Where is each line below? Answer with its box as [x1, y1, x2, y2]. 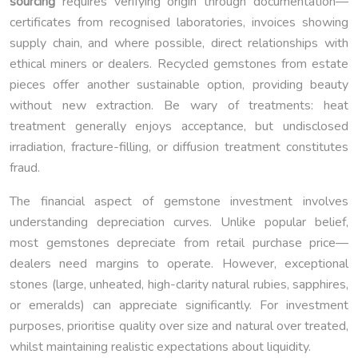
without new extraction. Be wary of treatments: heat [10, 97, 348, 115]
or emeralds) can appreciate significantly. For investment [10, 296, 348, 315]
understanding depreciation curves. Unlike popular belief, [10, 213, 348, 232]
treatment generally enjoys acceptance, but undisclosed [10, 117, 348, 136]
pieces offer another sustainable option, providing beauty [10, 76, 348, 94]
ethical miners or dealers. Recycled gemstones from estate [10, 55, 348, 74]
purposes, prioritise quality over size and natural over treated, [10, 317, 348, 336]
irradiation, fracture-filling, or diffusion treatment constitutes [10, 138, 348, 157]
